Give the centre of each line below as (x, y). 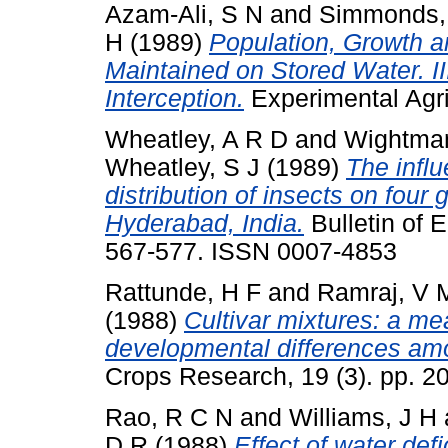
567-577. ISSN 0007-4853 (251, 252)
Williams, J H (363, 417)
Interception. (174, 99)
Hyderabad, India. (204, 224)
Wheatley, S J (182, 168)
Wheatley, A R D (196, 140)
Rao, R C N (169, 417)
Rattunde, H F (183, 292)
